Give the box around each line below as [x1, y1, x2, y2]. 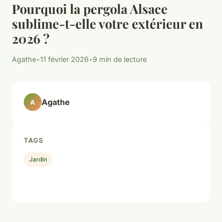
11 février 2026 [40, 55, 89, 64]
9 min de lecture [93, 55, 147, 64]
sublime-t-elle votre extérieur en [12, 15, 203, 32]
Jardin [29, 155, 48, 163]
